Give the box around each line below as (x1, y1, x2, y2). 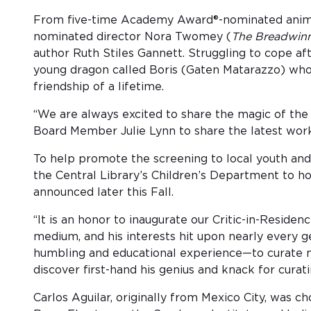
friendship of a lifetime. (33, 81, 164, 93)
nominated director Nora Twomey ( (33, 31, 231, 43)
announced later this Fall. (33, 187, 174, 199)
